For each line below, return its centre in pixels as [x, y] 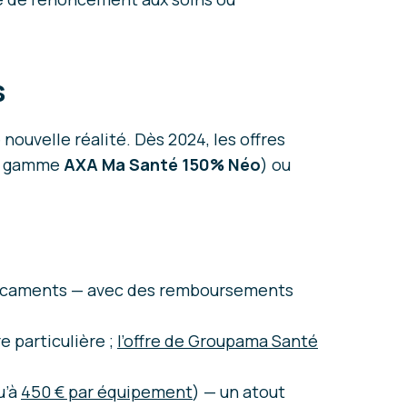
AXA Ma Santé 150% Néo [162, 165]
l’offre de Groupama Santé [218, 341]
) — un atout [239, 392]
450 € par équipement [107, 392]
